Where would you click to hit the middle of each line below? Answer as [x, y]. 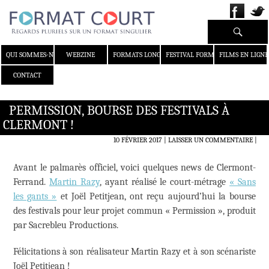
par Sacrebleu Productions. [66, 225]
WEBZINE [81, 55]
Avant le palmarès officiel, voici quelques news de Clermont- [134, 168]
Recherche [233, 27]
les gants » [35, 197]
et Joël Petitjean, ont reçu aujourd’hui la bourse [156, 197]
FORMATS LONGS [138, 55]
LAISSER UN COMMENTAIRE [210, 140]
